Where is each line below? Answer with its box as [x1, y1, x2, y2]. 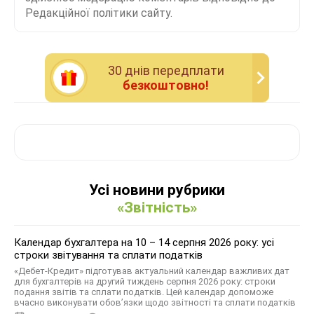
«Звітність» [117, 198, 197, 216]
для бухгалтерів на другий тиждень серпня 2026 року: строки [14, 275, 275, 287]
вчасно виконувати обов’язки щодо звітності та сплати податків [14, 296, 296, 308]
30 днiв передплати [107, 62, 224, 78]
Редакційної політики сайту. [25, 6, 172, 20]
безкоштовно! [123, 77, 209, 93]
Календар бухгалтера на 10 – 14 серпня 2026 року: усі [14, 235, 274, 249]
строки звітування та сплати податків [14, 248, 203, 261]
